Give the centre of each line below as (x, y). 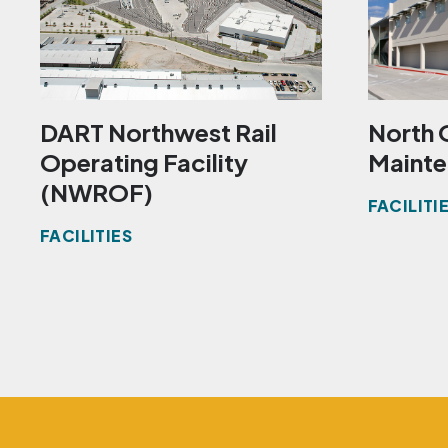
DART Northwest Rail (158, 132)
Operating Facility (144, 162)
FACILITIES (86, 236)
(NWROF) (96, 192)
